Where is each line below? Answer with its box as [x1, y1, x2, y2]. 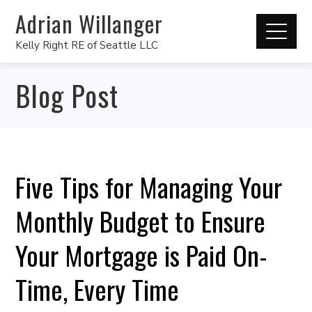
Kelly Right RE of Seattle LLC [15, 38, 159, 52]
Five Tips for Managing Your [15, 167, 283, 206]
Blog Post [15, 75, 119, 116]
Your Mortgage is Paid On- [15, 235, 268, 274]
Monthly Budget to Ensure [15, 201, 266, 240]
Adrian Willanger [15, 6, 164, 40]
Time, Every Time [15, 270, 180, 309]
